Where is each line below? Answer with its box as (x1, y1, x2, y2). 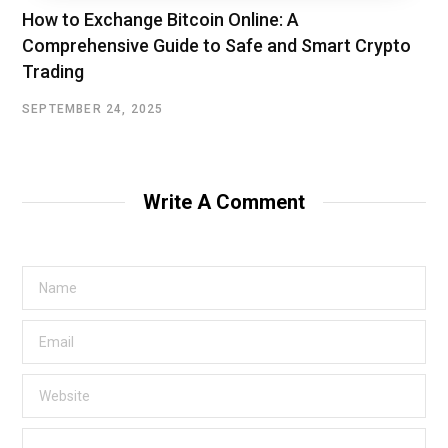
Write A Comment (143, 190, 305, 215)
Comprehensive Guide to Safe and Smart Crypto (22, 35, 411, 57)
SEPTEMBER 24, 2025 (22, 102, 164, 117)
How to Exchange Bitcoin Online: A (22, 9, 299, 31)
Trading (22, 61, 84, 83)
